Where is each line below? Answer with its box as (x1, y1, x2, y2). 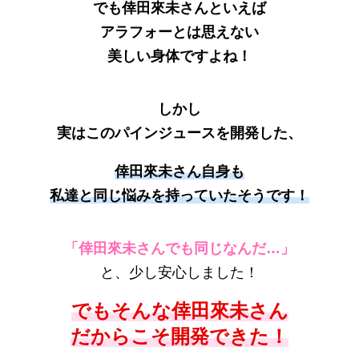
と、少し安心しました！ (100, 264, 259, 280)
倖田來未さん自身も (115, 163, 244, 179)
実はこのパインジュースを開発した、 (57, 125, 302, 141)
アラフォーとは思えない (100, 24, 259, 40)
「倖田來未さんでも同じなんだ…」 (64, 240, 295, 256)
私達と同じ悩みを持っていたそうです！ (50, 188, 309, 204)
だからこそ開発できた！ (71, 325, 288, 347)
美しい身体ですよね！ (107, 48, 252, 64)
